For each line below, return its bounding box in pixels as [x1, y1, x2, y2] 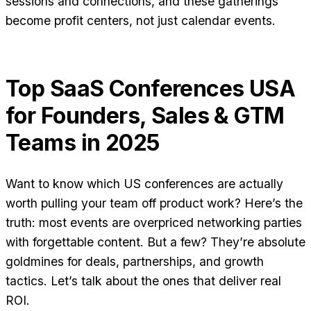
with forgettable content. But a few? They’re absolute [6, 235, 305, 250]
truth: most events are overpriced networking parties [6, 215, 302, 230]
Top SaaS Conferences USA [6, 74, 296, 102]
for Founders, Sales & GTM [6, 101, 285, 129]
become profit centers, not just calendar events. [6, 12, 276, 28]
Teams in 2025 [6, 128, 160, 156]
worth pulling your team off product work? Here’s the [6, 196, 303, 211]
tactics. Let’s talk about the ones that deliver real [6, 274, 281, 289]
